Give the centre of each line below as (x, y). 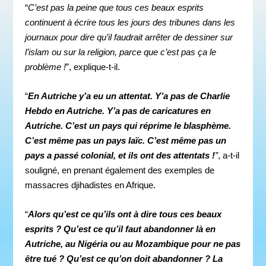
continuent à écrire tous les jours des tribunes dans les (130, 22)
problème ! (46, 66)
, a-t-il (229, 155)
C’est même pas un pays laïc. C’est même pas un (126, 140)
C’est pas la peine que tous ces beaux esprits (116, 7)
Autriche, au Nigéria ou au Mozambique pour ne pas (133, 243)
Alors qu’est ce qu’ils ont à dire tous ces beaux (125, 214)
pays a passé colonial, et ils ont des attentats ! (120, 155)
